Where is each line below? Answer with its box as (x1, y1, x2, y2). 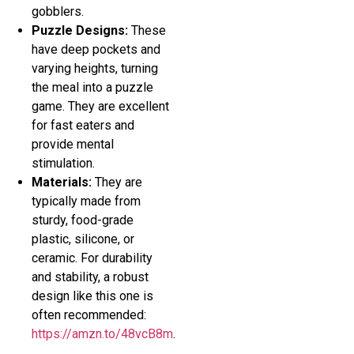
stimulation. (32, 155, 95, 171)
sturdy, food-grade (32, 212, 134, 228)
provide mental (32, 136, 114, 152)
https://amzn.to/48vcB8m (32, 326, 173, 341)
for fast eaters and (32, 117, 134, 133)
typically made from (32, 193, 141, 209)
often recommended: (32, 307, 146, 322)
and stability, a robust (32, 269, 149, 284)
